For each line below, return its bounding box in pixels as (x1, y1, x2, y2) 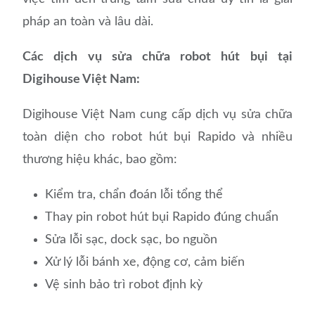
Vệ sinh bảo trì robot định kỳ (45, 278, 203, 292)
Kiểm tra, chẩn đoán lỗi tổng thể (45, 188, 224, 202)
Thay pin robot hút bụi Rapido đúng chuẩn (45, 211, 279, 224)
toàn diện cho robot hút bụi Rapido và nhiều (22, 131, 292, 144)
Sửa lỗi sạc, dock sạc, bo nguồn (45, 233, 218, 247)
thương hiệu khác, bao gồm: (22, 153, 178, 167)
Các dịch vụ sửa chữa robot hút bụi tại (22, 51, 292, 64)
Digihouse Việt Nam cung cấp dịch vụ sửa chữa (22, 108, 292, 122)
